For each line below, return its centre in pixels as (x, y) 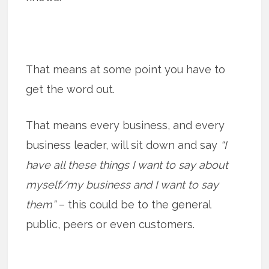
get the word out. (71, 89)
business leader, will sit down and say (123, 145)
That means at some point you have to (126, 69)
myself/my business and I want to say (122, 184)
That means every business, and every (125, 125)
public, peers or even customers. (110, 224)
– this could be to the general (134, 204)
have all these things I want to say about (127, 165)
